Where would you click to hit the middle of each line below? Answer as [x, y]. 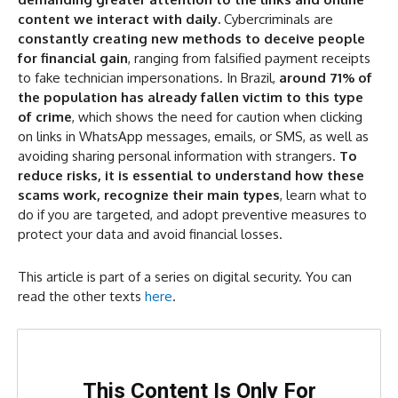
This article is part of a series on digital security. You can [185, 277]
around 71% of [326, 78]
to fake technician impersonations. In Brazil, [148, 78]
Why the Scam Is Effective [115, 57]
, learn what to [323, 195]
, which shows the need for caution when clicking [217, 117]
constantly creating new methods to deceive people [191, 39]
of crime [45, 117]
